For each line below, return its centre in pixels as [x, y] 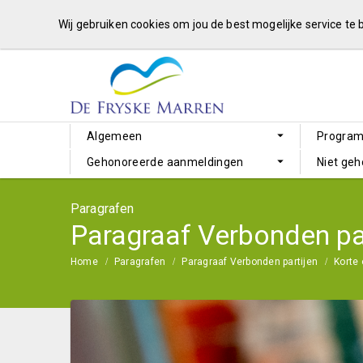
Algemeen [115, 136]
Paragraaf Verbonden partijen [250, 262]
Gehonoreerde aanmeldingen [165, 162]
